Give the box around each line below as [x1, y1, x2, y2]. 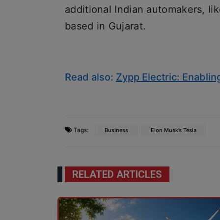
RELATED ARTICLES [72, 168, 162, 180]
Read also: [65, 71, 116, 83]
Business [105, 127, 128, 134]
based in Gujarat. [65, 20, 146, 32]
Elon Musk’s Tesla [151, 127, 196, 134]
